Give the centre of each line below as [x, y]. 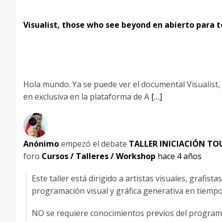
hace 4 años [180, 156]
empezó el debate [94, 144]
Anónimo [41, 144]
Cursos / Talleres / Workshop [99, 156]
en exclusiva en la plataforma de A [87, 97]
